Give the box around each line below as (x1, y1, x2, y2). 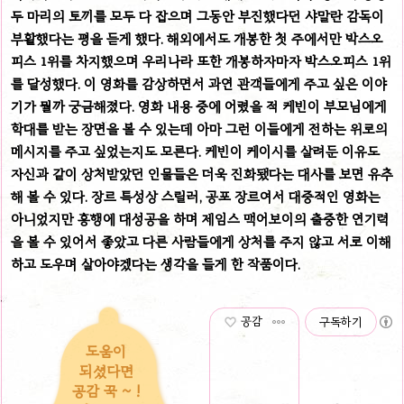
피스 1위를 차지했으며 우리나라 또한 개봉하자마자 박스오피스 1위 (11, 53, 391, 69)
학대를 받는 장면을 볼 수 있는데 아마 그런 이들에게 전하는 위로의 (11, 121, 388, 137)
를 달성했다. (11, 76, 84, 92)
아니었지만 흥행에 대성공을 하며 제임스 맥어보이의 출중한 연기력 (11, 211, 390, 227)
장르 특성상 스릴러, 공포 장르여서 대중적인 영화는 (91, 188, 381, 205)
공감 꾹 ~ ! (71, 381, 141, 400)
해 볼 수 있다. (11, 188, 91, 205)
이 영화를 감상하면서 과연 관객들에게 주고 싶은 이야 (84, 76, 387, 92)
